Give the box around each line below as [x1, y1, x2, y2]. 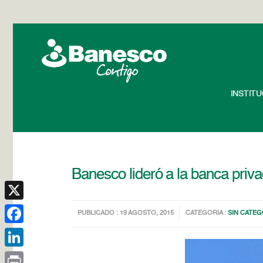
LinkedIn [5, 252, 36, 260]
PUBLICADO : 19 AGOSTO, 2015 [77, 210, 174, 217]
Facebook [5, 228, 42, 237]
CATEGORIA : [186, 210, 228, 217]
